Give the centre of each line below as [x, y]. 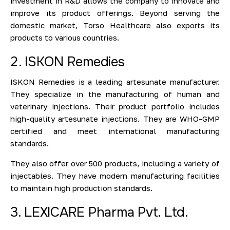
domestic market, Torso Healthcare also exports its [115, 25]
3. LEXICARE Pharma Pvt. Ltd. [99, 212]
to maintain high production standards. [81, 188]
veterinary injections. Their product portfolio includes [115, 106]
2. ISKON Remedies [68, 62]
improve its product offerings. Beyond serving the [115, 13]
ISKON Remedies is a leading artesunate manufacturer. [115, 81]
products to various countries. [65, 37]
